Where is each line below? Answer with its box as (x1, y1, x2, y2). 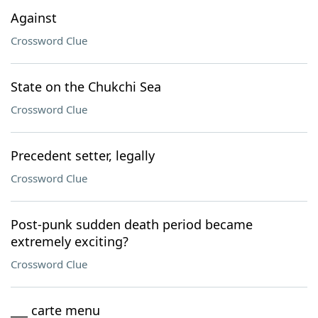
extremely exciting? (11, 233, 128, 250)
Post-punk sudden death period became (11, 216, 253, 233)
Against (11, 9, 57, 26)
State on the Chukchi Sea (11, 78, 161, 95)
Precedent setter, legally (11, 147, 155, 164)
